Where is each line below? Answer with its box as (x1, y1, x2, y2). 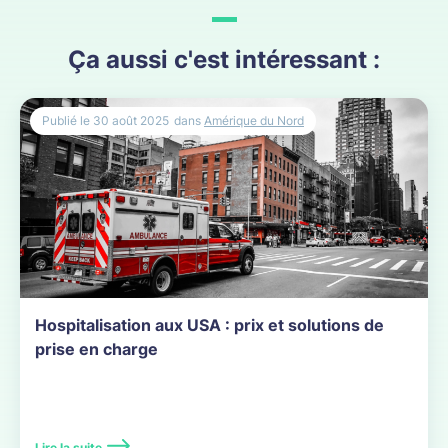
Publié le (42, 112, 90, 128)
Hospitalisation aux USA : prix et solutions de (35, 314, 384, 335)
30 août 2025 (90, 112, 169, 128)
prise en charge (35, 338, 158, 359)
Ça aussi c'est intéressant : (68, 44, 380, 74)
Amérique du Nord (204, 112, 304, 128)
